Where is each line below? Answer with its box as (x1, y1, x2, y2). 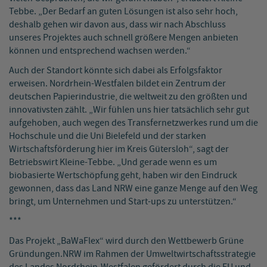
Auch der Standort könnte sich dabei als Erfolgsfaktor (9, 64, 222, 77)
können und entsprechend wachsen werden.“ (9, 44, 191, 57)
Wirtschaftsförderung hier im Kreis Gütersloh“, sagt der (9, 142, 229, 156)
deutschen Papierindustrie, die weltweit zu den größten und (9, 90, 247, 103)
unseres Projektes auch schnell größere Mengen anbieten (9, 31, 238, 44)
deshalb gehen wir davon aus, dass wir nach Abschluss (9, 18, 226, 31)
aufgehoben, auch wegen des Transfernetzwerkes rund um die (9, 116, 258, 129)
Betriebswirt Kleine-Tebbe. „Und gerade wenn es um (9, 156, 217, 169)
